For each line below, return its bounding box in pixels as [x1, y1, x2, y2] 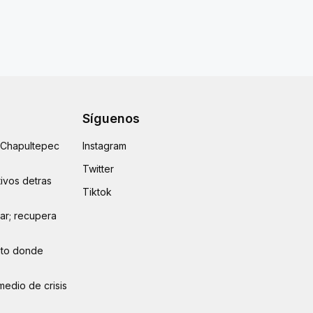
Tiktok [82, 185, 112, 198]
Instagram [82, 139, 126, 152]
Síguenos [82, 110, 140, 126]
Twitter [82, 162, 114, 175]
